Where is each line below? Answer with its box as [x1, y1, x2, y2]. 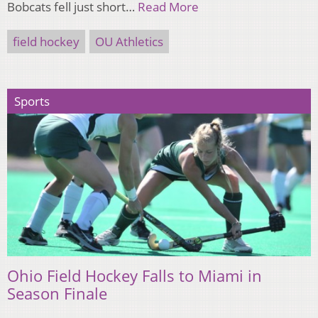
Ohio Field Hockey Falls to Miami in [7, 264, 262, 286]
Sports [14, 93, 50, 110]
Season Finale [7, 282, 107, 304]
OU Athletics [95, 33, 163, 50]
